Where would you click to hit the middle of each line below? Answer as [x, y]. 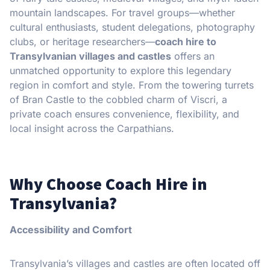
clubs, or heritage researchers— [82, 41]
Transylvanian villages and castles [90, 56]
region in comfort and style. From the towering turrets [132, 85]
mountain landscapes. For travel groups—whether [122, 12]
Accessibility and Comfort [71, 229]
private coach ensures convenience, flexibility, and [124, 114]
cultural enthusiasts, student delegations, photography [132, 27]
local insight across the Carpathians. [92, 128]
